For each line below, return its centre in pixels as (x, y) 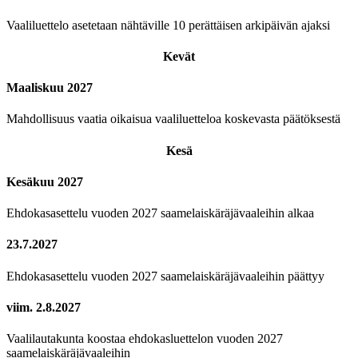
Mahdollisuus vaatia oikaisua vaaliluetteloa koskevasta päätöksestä (173, 119)
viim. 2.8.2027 (44, 307)
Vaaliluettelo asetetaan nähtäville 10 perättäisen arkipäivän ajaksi (168, 25)
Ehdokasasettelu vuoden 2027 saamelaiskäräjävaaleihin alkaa (160, 213)
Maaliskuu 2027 (50, 88)
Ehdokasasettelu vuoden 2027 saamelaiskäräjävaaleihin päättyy (165, 276)
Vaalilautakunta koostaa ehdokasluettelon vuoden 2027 (145, 339)
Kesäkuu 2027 (45, 181)
